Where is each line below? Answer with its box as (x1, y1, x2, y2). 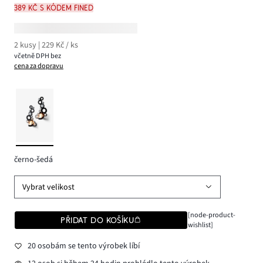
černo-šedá (14, 153, 53, 166)
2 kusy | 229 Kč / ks (14, 39, 78, 52)
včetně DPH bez (14, 50, 62, 62)
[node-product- (187, 209, 235, 220)
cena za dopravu (14, 60, 63, 72)
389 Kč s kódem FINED (14, 2, 93, 12)
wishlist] (187, 219, 213, 230)
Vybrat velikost (22, 181, 75, 193)
